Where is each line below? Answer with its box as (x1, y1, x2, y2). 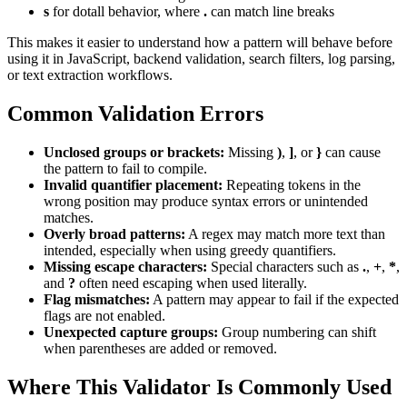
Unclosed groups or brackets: (44, 144, 224, 160)
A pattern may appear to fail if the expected (150, 291, 399, 307)
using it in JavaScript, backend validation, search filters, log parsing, (7, 50, 395, 66)
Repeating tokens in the (223, 176, 361, 193)
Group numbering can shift (218, 323, 376, 340)
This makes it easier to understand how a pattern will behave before (7, 34, 392, 50)
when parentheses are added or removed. (44, 340, 277, 356)
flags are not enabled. (44, 307, 165, 323)
